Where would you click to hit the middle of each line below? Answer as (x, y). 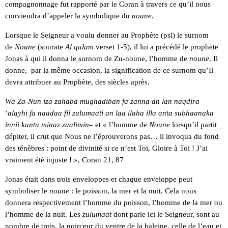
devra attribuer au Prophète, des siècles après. (77, 82)
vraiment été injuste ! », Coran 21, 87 (64, 160)
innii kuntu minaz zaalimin (47, 124)
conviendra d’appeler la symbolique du (68, 16)
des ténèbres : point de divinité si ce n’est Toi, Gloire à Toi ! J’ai (106, 148)
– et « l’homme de (119, 124)
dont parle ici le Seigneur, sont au (165, 214)
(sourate (50, 47)
